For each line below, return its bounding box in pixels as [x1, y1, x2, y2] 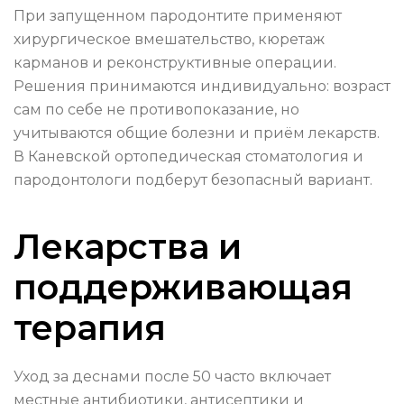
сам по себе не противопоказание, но [14, 101, 299, 119]
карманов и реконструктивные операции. [14, 54, 336, 72]
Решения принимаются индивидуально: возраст [14, 78, 390, 96]
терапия [14, 307, 166, 350]
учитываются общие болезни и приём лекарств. [14, 124, 380, 142]
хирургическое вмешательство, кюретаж [14, 31, 325, 49]
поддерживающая [14, 266, 353, 309]
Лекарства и [14, 225, 242, 269]
